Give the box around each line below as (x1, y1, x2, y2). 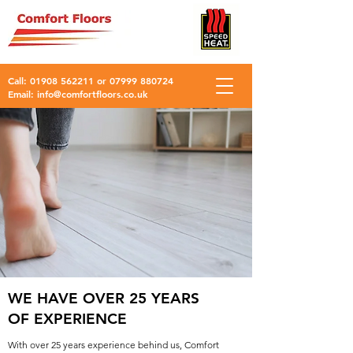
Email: (8, 87, 37, 100)
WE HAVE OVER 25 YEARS (8, 289, 199, 307)
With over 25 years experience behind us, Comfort (8, 339, 219, 351)
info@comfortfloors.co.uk (37, 87, 147, 100)
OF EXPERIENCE (8, 310, 127, 328)
